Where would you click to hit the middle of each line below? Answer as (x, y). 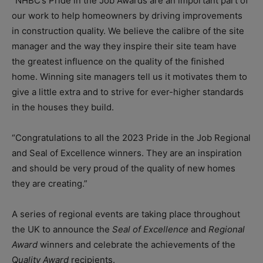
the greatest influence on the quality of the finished (118, 62)
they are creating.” (50, 184)
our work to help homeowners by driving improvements (127, 16)
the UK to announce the (62, 230)
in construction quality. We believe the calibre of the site (128, 31)
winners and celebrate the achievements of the (136, 245)
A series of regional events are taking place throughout (126, 214)
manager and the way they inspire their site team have (124, 46)
